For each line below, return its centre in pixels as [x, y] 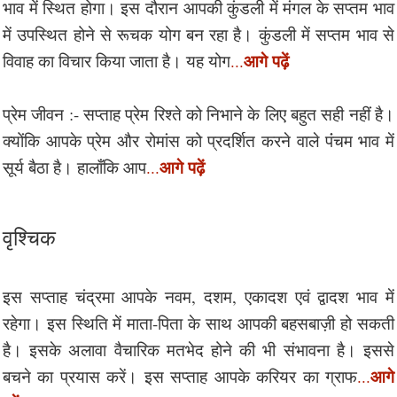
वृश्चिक [29, 236]
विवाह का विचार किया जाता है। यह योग [117, 60]
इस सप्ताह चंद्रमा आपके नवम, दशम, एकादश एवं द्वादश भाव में [198, 296]
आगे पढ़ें [182, 167]
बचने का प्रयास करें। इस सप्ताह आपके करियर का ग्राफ [180, 376]
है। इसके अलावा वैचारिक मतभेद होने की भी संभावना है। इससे [198, 349]
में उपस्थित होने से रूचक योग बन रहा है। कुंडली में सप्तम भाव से [198, 34]
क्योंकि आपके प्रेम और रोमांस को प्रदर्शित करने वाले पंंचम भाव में [198, 140]
